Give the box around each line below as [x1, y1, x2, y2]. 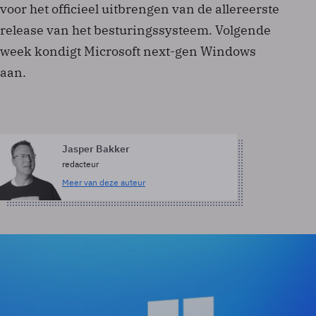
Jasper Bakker [62, 142, 130, 155]
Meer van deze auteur [62, 177, 145, 188]
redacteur [62, 159, 99, 169]
